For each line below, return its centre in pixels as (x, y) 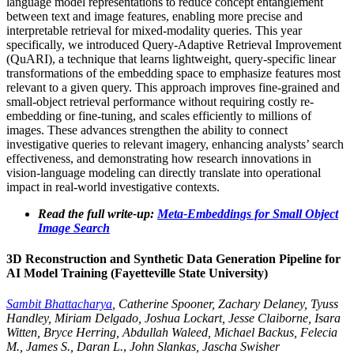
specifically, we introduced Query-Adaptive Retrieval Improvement (174, 44)
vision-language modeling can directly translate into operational (164, 172)
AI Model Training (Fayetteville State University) (137, 273)
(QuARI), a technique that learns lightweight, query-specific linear (171, 58)
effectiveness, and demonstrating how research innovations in (159, 158)
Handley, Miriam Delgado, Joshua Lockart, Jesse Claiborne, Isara (173, 318)
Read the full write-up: (98, 213)
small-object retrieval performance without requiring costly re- (160, 101)
